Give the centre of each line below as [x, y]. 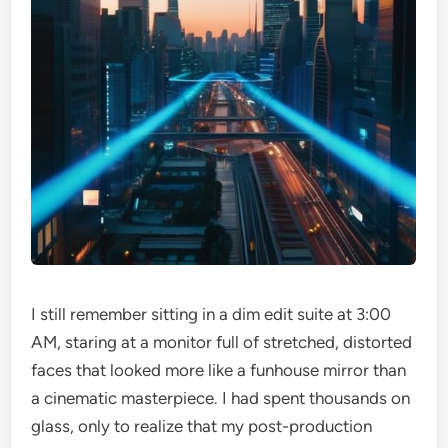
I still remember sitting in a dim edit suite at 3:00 [211, 314]
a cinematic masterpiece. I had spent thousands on [221, 398]
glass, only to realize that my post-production [202, 426]
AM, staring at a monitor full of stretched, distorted [222, 342]
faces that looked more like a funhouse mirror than [219, 370]
